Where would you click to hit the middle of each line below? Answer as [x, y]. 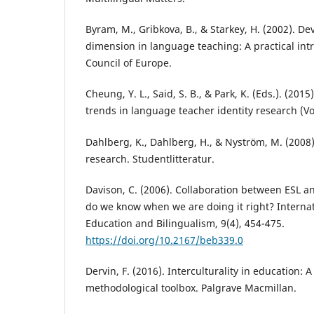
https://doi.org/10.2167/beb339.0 [164, 240]
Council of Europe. [129, 63]
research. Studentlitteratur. [150, 158]
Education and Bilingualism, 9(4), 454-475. [185, 223]
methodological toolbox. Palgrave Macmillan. [191, 287]
